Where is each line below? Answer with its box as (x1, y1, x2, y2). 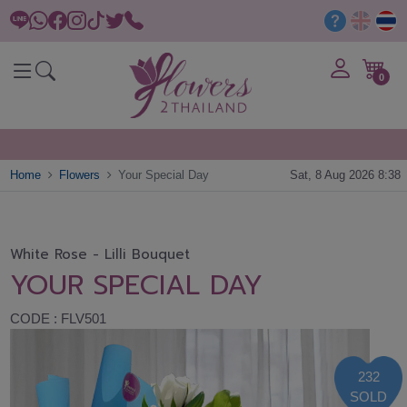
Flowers (59, 168, 101, 183)
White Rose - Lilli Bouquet (10, 243, 191, 264)
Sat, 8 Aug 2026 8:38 (289, 168, 401, 183)
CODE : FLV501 (10, 310, 107, 326)
